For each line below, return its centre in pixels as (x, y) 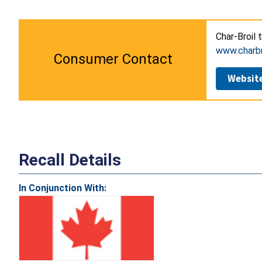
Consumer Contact (113, 59)
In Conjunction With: (63, 188)
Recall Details (70, 160)
